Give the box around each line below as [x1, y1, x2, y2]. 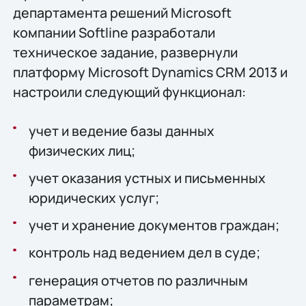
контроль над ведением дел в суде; [28, 243, 260, 262]
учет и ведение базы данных [28, 121, 214, 140]
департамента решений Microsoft [12, 3, 232, 22]
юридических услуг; [28, 188, 159, 207]
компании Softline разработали [12, 23, 215, 42]
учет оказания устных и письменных [28, 168, 266, 187]
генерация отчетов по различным [28, 270, 248, 290]
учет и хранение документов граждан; [28, 216, 279, 235]
